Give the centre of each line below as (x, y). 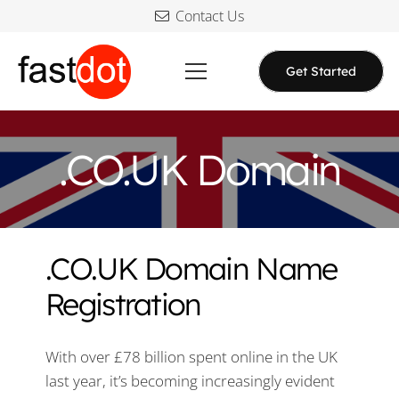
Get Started (322, 71)
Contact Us (209, 16)
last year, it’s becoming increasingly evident (190, 381)
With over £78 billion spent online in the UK (191, 357)
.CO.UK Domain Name (191, 268)
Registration (123, 304)
